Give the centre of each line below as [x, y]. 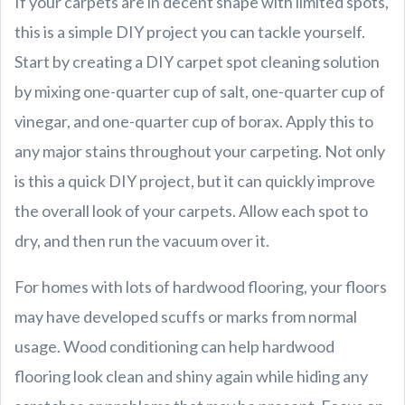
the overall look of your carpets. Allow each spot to [191, 210]
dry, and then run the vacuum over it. [142, 240]
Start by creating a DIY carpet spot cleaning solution [197, 61]
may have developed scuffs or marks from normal [186, 316]
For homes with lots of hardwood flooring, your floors [201, 286]
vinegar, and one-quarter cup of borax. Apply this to [194, 121]
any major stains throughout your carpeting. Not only [200, 151]
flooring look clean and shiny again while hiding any [191, 376]
